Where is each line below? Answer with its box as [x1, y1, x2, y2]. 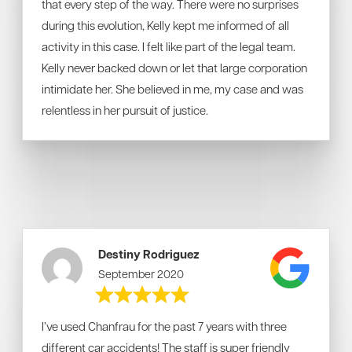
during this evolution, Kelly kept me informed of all [42, 17, 289, 33]
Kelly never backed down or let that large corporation [42, 60, 307, 75]
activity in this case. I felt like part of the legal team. [42, 38, 295, 54]
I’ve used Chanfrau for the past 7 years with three [42, 318, 287, 334]
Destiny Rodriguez [98, 246, 200, 262]
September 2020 [98, 266, 185, 280]
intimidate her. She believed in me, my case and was [42, 81, 303, 97]
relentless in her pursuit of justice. [42, 102, 211, 118]
